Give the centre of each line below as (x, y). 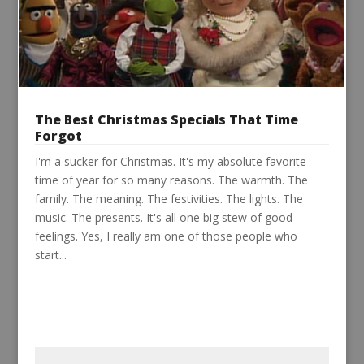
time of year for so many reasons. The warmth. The (171, 180)
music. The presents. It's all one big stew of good (163, 217)
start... (50, 254)
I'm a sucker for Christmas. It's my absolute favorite (170, 161)
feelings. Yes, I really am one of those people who (166, 236)
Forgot (58, 135)
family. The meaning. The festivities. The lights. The (169, 198)
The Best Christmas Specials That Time (166, 119)
